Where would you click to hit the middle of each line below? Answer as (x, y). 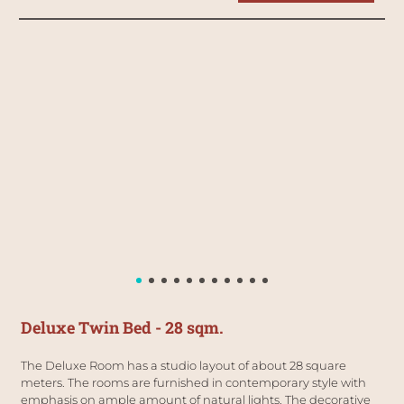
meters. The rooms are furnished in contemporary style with (193, 382)
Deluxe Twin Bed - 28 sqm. (122, 327)
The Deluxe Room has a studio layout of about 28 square (184, 365)
